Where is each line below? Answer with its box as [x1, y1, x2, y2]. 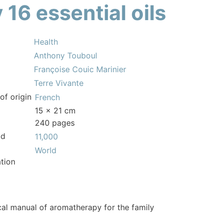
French [35, 92, 60, 102]
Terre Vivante [34, 78, 83, 88]
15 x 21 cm [35, 105, 76, 115]
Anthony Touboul [34, 50, 97, 60]
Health [34, 36, 58, 47]
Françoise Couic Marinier [34, 64, 126, 74]
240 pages [35, 117, 75, 128]
